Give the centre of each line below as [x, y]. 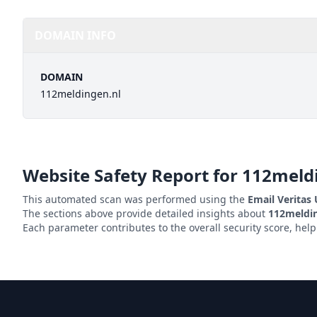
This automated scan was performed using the [135, 199]
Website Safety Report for [132, 175]
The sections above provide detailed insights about [145, 213]
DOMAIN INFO [75, 35]
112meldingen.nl [81, 94]
